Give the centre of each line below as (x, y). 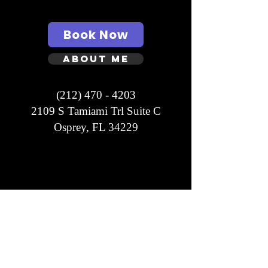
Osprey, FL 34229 (96, 127)
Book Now (96, 35)
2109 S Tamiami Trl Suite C (96, 111)
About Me (96, 59)
